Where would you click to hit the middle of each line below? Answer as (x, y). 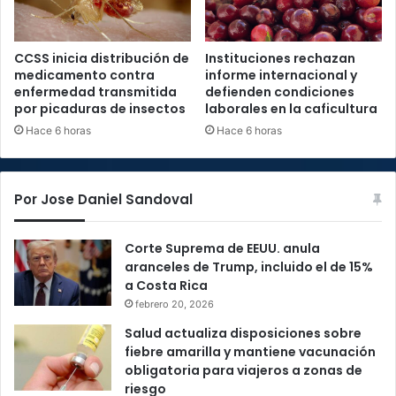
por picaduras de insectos (100, 109)
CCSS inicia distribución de (102, 59)
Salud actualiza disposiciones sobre (243, 334)
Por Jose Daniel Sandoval (103, 200)
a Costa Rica (166, 286)
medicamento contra (84, 76)
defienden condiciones (280, 92)
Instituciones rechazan (280, 59)
